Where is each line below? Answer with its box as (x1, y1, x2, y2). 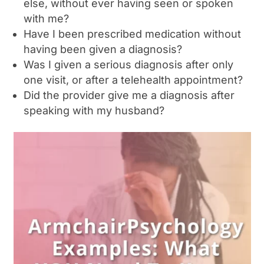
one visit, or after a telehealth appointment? (24, 74, 243, 87)
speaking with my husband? (24, 104, 165, 117)
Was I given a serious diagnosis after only (24, 58, 234, 71)
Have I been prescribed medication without (24, 28, 242, 41)
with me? (24, 12, 70, 25)
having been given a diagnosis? (24, 43, 183, 56)
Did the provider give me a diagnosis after (24, 89, 235, 102)
